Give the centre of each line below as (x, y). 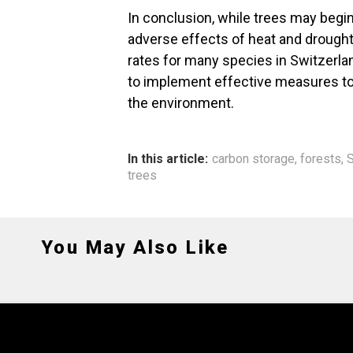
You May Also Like (135, 247)
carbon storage (253, 159)
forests (321, 159)
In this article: (168, 159)
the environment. (181, 103)
